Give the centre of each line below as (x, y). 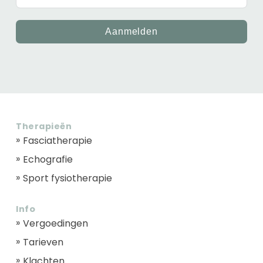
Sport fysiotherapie (68, 178)
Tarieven (43, 242)
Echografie (48, 159)
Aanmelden (131, 32)
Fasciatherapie (58, 140)
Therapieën (44, 126)
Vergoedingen (56, 223)
